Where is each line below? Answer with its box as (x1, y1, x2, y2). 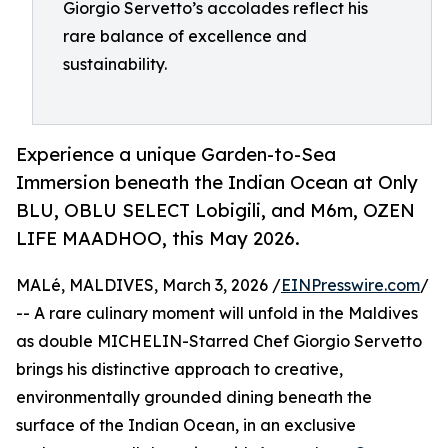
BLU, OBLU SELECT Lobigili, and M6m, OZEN (16, 199, 415, 222)
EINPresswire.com (281, 275, 420, 296)
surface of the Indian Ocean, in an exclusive (16, 415, 356, 436)
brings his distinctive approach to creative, (16, 359, 343, 380)
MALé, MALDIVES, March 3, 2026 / (16, 275, 281, 296)
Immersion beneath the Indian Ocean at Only (16, 171, 418, 194)
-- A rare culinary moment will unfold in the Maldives (16, 303, 418, 324)
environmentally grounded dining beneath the (16, 387, 372, 408)
